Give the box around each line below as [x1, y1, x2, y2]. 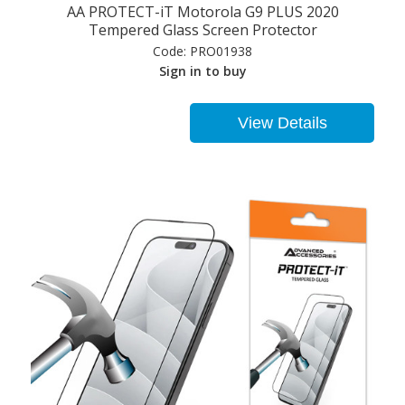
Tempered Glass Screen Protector [88, 19, 317, 40]
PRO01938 [186, 42, 252, 60]
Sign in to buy [158, 61, 247, 80]
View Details [237, 113, 327, 132]
